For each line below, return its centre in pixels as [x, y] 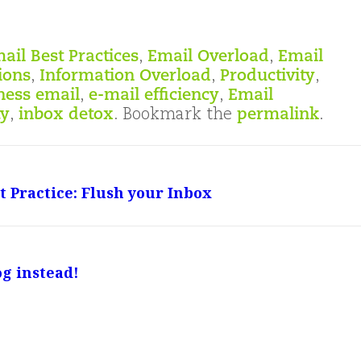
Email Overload [208, 58]
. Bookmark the [175, 116]
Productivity [268, 77]
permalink [278, 116]
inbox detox [66, 116]
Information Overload [125, 77]
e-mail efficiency [154, 96]
